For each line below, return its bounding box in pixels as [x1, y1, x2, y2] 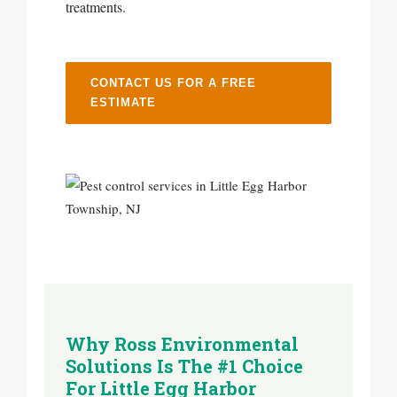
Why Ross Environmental [66, 332, 299, 355]
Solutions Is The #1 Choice [66, 354, 303, 378]
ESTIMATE [90, 96, 156, 109]
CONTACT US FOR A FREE [90, 76, 256, 90]
